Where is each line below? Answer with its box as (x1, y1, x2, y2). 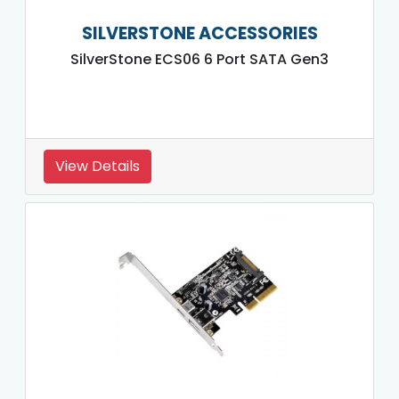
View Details (55, 155, 140, 176)
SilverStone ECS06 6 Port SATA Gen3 (70, 48, 329, 69)
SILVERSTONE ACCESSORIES (81, 20, 318, 45)
